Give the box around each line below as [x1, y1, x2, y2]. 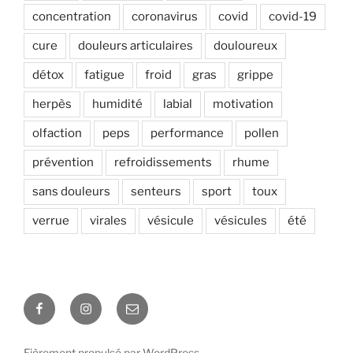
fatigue [84, 67, 124, 82]
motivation [213, 96, 273, 111]
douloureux [214, 38, 277, 53]
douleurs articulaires [78, 38, 193, 53]
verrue [32, 213, 69, 228]
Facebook [32, 294, 91, 310]
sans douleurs [32, 184, 110, 199]
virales [90, 213, 127, 228]
